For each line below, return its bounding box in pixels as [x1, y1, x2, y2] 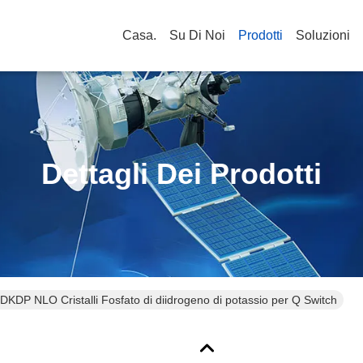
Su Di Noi [169, 28, 225, 42]
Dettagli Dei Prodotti [41, 157, 322, 190]
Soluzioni [296, 28, 350, 42]
